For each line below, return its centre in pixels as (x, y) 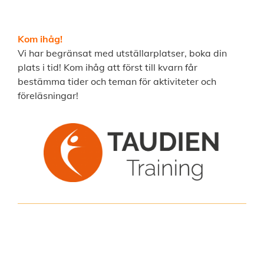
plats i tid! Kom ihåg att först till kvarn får (108, 67)
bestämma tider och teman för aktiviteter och (117, 82)
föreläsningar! (48, 96)
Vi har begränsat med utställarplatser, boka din (122, 53)
